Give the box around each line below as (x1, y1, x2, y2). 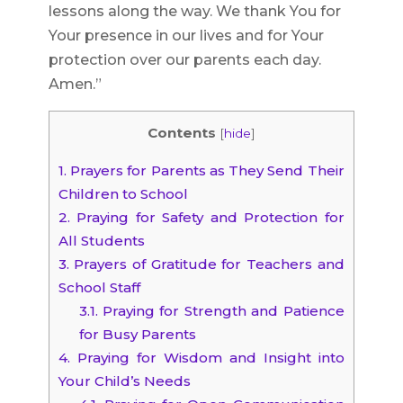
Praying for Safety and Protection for (69, 209, 345, 227)
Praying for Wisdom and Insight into (69, 349, 345, 367)
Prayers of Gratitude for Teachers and (68, 255, 345, 273)
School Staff (58, 279, 140, 297)
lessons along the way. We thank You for (48, 3, 341, 20)
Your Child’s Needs (58, 372, 191, 390)
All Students (58, 232, 145, 250)
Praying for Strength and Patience (97, 302, 345, 320)
